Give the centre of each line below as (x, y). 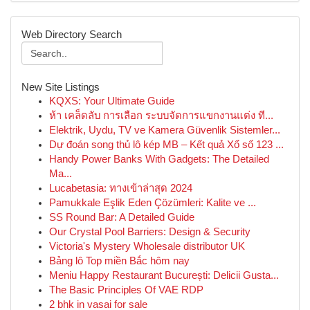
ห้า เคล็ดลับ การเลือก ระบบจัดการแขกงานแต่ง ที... (161, 116)
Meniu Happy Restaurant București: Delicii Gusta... (164, 275)
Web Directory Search (72, 34)
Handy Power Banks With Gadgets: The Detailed (159, 159)
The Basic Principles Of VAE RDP (126, 290)
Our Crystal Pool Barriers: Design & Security (150, 232)
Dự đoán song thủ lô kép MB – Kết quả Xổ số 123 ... (166, 145)
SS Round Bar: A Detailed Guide (122, 217)
